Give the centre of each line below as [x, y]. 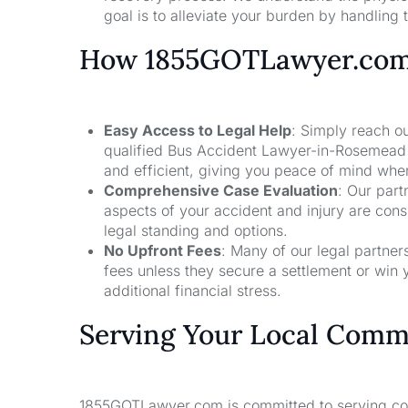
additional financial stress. [193, 290]
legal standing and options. [196, 230]
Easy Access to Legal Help [198, 130]
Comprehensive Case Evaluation [221, 190]
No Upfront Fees [163, 250]
